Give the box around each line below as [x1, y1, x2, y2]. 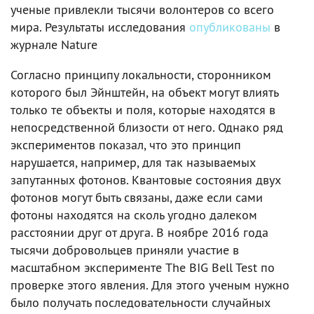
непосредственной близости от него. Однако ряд [11, 118, 283, 135]
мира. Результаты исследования [11, 18, 189, 35]
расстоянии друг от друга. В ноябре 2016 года [11, 224, 268, 240]
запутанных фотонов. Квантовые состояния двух [11, 171, 281, 188]
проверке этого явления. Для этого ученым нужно [11, 276, 289, 293]
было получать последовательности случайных [11, 294, 271, 310]
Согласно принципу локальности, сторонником [11, 66, 271, 83]
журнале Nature [11, 36, 97, 53]
